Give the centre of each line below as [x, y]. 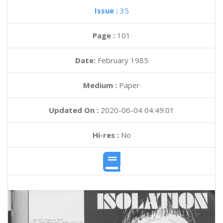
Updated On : [74, 110]
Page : [105, 35]
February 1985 [123, 60]
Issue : [107, 10]
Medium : [100, 85]
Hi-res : [106, 135]
